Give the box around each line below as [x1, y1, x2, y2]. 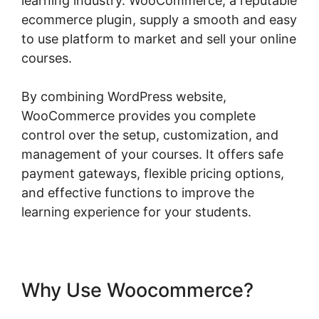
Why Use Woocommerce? [21, 278, 253, 302]
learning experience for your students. [21, 204, 251, 219]
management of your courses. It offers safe [21, 146, 283, 162]
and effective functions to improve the [21, 184, 254, 200]
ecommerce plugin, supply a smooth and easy [21, 11, 297, 27]
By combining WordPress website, [21, 88, 226, 104]
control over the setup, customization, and [21, 127, 278, 142]
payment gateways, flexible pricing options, [21, 165, 284, 181]
